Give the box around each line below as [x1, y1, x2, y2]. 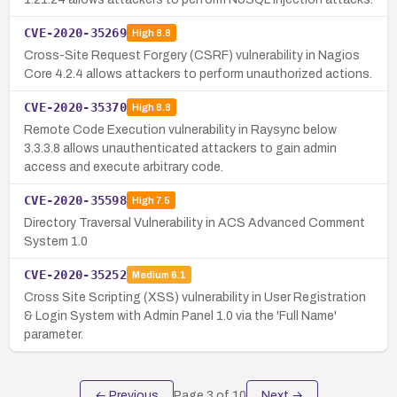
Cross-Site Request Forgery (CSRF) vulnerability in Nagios [24, 48, 360, 62]
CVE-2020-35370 [24, 99, 127, 114]
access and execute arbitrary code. [24, 160, 223, 174]
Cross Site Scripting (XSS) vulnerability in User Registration [24, 290, 366, 304]
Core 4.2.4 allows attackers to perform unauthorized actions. [24, 66, 372, 81]
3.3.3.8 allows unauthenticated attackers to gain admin [24, 141, 337, 155]
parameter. [24, 327, 83, 341]
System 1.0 [24, 234, 88, 248]
